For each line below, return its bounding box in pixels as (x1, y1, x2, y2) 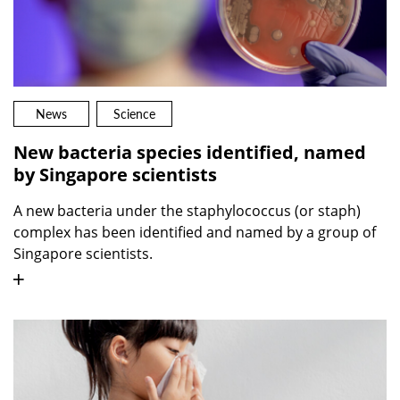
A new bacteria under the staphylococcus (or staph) (13, 201, 361, 221)
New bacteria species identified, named (13, 140, 366, 165)
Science (113, 106, 155, 122)
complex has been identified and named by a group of (13, 222, 376, 243)
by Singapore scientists (13, 162, 217, 187)
